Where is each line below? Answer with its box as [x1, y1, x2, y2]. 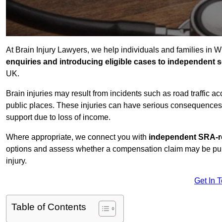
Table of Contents [11, 202, 86, 213]
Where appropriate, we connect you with [6, 133, 149, 142]
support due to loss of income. [6, 113, 111, 122]
